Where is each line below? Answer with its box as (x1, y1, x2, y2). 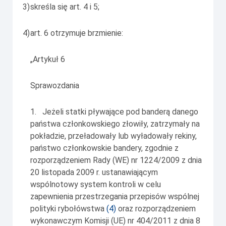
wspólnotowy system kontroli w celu (30, 180, 161, 190)
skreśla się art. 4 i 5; (30, 2, 99, 12)
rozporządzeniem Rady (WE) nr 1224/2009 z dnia (30, 155, 202, 165)
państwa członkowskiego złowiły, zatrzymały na (30, 119, 200, 129)
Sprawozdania (30, 81, 79, 91)
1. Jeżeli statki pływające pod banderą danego (30, 107, 198, 117)
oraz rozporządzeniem (116, 204, 196, 214)
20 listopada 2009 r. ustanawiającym (30, 167, 158, 178)
